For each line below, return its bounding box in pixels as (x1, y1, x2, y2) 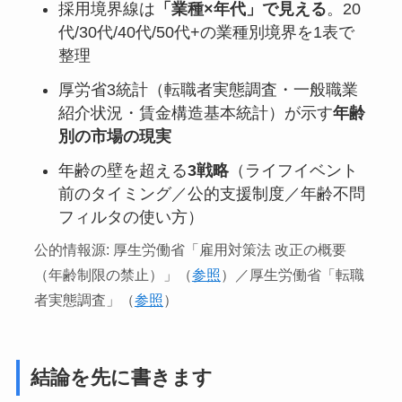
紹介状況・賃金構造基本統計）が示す (57, 103, 333, 122)
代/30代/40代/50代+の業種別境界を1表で (57, 22, 354, 41)
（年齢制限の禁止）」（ (33, 267, 192, 283)
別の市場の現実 (57, 127, 171, 145)
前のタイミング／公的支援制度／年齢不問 (57, 184, 365, 203)
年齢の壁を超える (57, 161, 188, 179)
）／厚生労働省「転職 (220, 267, 364, 283)
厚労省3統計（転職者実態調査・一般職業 (57, 80, 358, 99)
